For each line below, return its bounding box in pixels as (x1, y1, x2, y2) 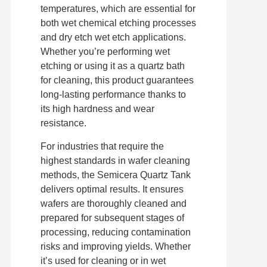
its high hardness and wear (40, 104, 154, 114)
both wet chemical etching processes (40, 18, 196, 29)
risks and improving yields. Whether (40, 241, 191, 252)
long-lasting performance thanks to (40, 89, 186, 100)
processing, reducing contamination (40, 226, 191, 237)
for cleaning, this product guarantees (40, 75, 194, 86)
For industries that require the (40, 141, 164, 151)
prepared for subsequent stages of (40, 212, 184, 223)
